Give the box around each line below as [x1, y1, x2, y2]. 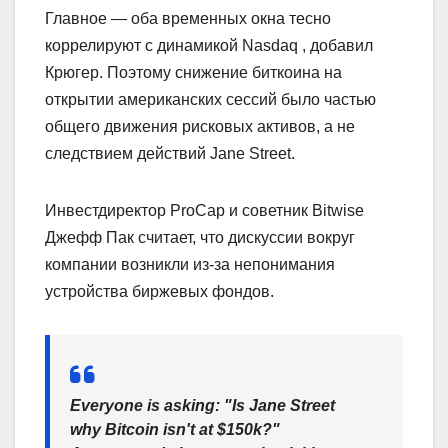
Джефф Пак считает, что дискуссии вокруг [45, 228, 355, 246]
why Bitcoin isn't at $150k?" [70, 420, 280, 438]
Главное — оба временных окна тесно [45, 9, 331, 27]
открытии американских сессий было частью [45, 90, 376, 108]
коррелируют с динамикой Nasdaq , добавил [45, 36, 373, 54]
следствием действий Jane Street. [45, 144, 295, 162]
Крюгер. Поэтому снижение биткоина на [45, 63, 342, 81]
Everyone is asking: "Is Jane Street [70, 396, 335, 414]
